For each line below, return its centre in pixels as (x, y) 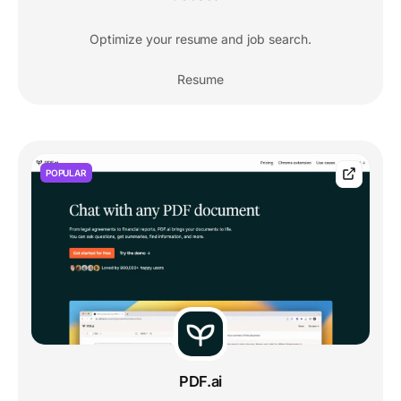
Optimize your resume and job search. (200, 39)
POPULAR (66, 173)
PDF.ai (200, 382)
